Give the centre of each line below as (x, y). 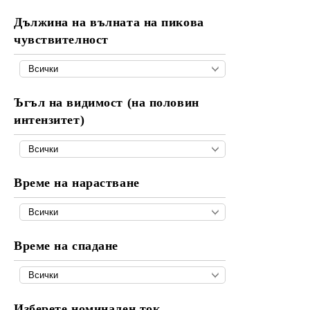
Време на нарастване (77, 183)
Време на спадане (66, 246)
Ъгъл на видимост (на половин (107, 102)
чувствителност (61, 39)
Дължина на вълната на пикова (109, 22)
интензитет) (49, 120)
